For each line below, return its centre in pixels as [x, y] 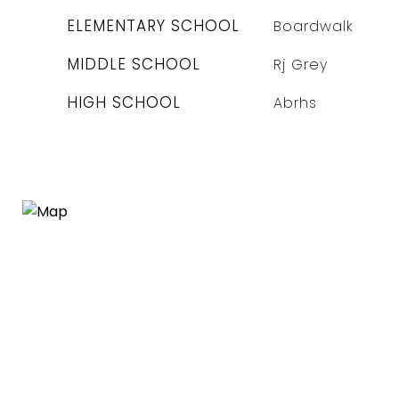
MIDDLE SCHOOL [134, 64]
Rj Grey [300, 65]
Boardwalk [313, 26]
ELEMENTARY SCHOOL [153, 26]
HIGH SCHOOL [124, 102]
